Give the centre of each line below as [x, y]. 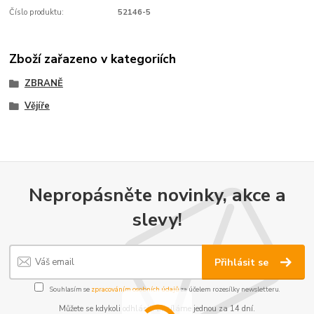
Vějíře [37, 106]
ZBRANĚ [43, 84]
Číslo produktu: [37, 13]
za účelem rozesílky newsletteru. [229, 289]
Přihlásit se [243, 262]
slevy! [157, 220]
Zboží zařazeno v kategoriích [93, 59]
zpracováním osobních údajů [135, 289]
